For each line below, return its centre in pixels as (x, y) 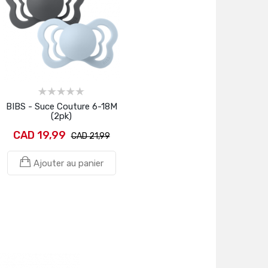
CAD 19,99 (39, 135)
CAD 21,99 (90, 136)
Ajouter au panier (68, 163)
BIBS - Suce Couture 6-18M (61, 106)
